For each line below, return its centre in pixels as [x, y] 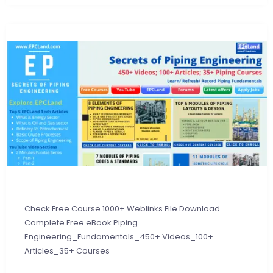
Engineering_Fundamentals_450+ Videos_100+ [119, 237]
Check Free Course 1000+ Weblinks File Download [122, 209]
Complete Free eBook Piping [81, 223]
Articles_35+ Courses [67, 251]
